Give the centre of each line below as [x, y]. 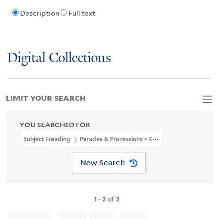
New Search [102, 163]
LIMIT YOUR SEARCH [46, 97]
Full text [82, 13]
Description [39, 13]
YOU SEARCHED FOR [55, 124]
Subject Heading [48, 139]
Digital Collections [59, 58]
